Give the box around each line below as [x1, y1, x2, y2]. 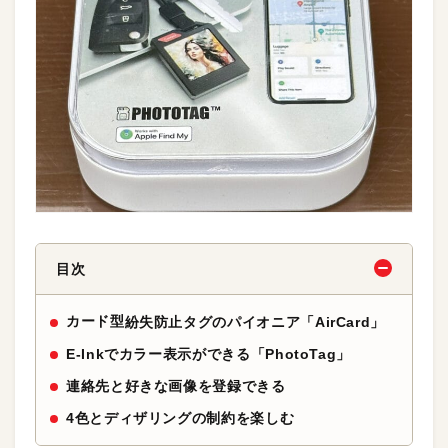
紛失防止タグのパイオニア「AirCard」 [124, 314, 386, 330]
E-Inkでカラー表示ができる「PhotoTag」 [66, 346, 351, 362]
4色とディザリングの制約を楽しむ [66, 410, 295, 426]
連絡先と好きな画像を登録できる [66, 378, 286, 394]
